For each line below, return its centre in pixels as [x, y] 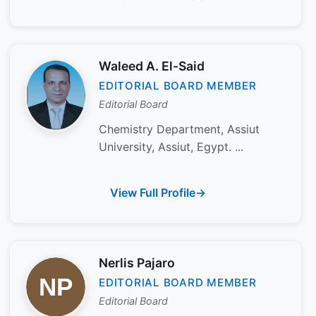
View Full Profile [153, 192]
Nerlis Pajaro [137, 262]
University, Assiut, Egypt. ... [171, 146]
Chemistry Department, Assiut [179, 129]
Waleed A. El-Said [152, 66]
